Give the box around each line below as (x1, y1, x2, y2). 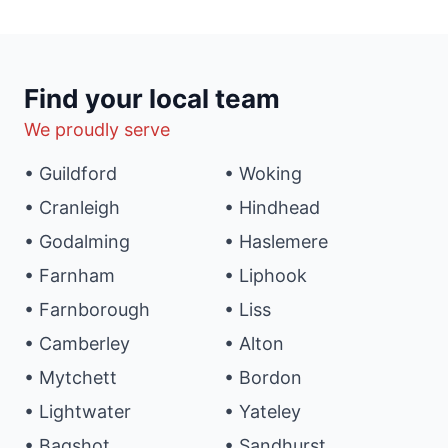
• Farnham (24, 265, 115, 287)
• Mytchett (24, 367, 117, 389)
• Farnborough (24, 299, 150, 321)
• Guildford (24, 163, 117, 185)
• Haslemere (224, 231, 328, 253)
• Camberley (24, 333, 130, 355)
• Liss (224, 299, 271, 321)
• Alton (224, 333, 284, 355)
